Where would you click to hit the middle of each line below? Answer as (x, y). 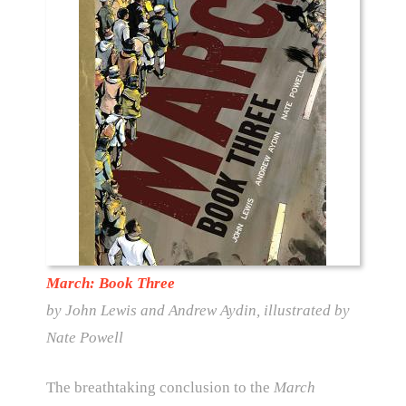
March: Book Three (110, 283)
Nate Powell (84, 337)
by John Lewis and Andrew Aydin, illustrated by (198, 310)
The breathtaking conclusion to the (159, 387)
